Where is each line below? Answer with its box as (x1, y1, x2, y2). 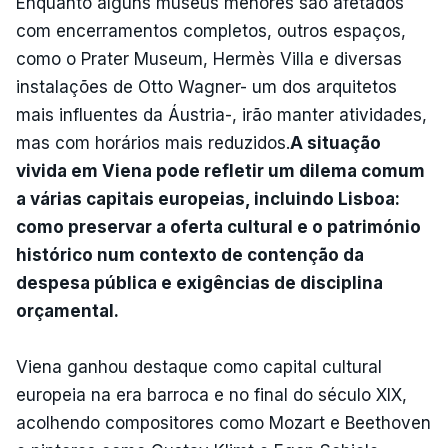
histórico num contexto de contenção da (16, 244, 364, 265)
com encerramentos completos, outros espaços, (16, 20, 406, 41)
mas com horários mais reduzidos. (16, 132, 290, 153)
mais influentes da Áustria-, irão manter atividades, (16, 104, 427, 125)
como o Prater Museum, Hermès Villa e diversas (16, 48, 402, 69)
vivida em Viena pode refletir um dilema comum (16, 160, 425, 181)
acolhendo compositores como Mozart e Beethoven (16, 412, 431, 433)
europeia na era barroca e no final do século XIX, (16, 384, 407, 405)
